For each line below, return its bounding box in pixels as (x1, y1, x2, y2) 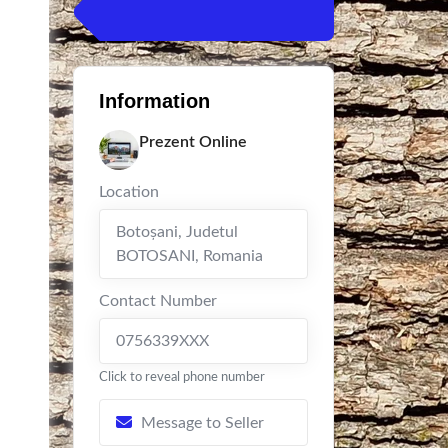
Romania (199, 248, 263, 264)
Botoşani (116, 224, 178, 240)
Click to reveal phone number (99, 371, 265, 383)
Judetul (182, 224, 238, 240)
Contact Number (99, 293, 217, 309)
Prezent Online (139, 134, 247, 150)
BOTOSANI (116, 248, 195, 264)
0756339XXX (116, 333, 209, 349)
